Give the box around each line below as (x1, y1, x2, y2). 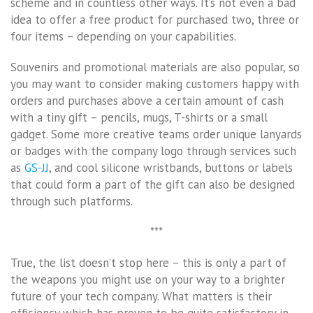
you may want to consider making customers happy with (10, 75, 299, 92)
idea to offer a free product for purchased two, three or (10, 11, 299, 27)
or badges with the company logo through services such (10, 143, 296, 159)
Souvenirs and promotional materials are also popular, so (10, 59, 300, 75)
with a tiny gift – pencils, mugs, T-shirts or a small (10, 109, 268, 125)
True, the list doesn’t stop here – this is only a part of (10, 254, 286, 270)
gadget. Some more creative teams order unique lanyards (10, 126, 302, 142)
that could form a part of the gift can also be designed (10, 176, 295, 192)
